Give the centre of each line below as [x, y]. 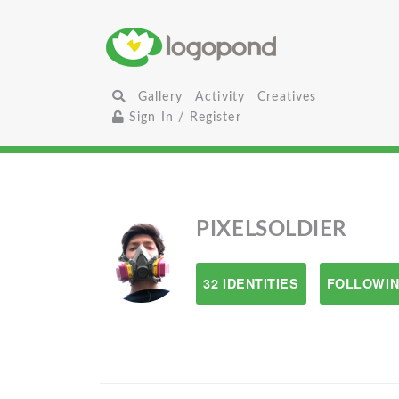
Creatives [287, 97]
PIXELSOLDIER [272, 230]
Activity [220, 97]
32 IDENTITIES [251, 283]
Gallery [160, 97]
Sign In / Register [183, 117]
